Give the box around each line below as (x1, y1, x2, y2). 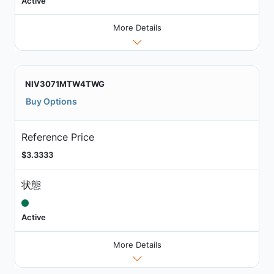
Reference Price (21, 130, 94, 143)
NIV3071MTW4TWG (25, 79, 105, 89)
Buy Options (26, 96, 77, 107)
